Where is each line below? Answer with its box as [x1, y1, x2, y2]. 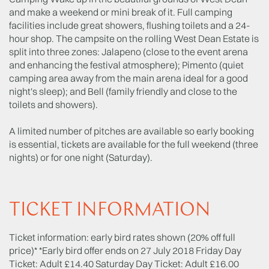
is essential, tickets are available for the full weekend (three [9, 138, 258, 150]
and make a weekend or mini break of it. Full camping [9, 6, 232, 18]
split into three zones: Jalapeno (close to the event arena [9, 46, 248, 58]
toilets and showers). [9, 98, 98, 110]
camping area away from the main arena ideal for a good [9, 72, 248, 84]
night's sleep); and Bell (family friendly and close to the [9, 85, 237, 97]
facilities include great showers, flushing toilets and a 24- [9, 19, 250, 31]
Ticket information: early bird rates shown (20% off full [9, 231, 235, 243]
